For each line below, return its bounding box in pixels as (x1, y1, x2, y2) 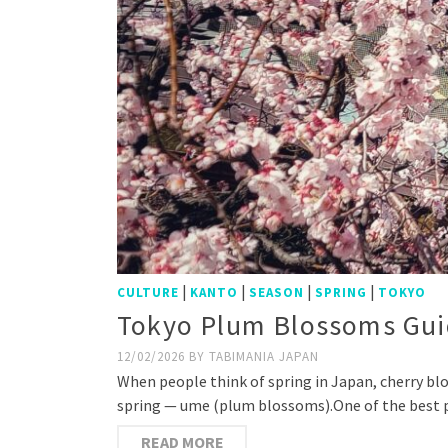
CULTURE (117, 283, 179, 301)
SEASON (249, 283, 304, 301)
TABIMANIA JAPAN (209, 347, 319, 365)
